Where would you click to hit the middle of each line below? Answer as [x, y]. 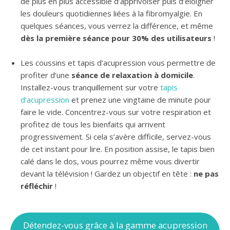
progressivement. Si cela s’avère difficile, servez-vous [116, 137]
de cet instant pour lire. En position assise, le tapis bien [118, 149]
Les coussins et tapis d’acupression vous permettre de [118, 63]
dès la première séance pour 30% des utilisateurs [116, 38]
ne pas [206, 174]
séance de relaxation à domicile [132, 75]
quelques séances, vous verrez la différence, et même [117, 26]
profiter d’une [46, 75]
